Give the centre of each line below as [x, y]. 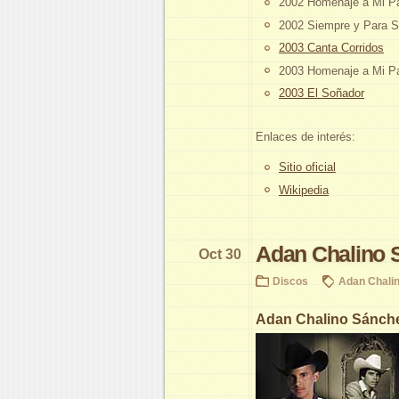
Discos [290, 281]
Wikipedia [304, 190]
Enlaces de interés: [305, 136]
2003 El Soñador [322, 94]
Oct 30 [220, 255]
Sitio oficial [307, 167]
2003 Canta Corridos [331, 48]
